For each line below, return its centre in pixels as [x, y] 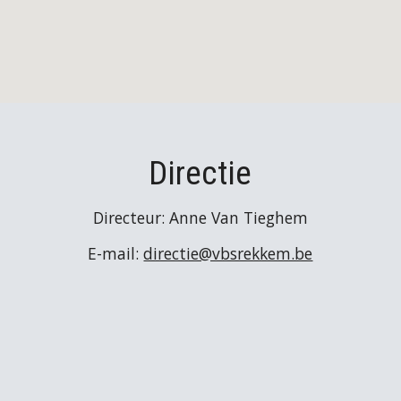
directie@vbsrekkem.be [228, 253]
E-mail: [116, 253]
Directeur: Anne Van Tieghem [200, 218]
